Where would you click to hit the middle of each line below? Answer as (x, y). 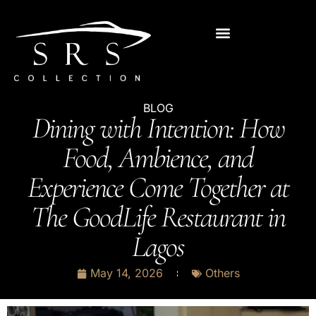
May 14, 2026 (126, 273)
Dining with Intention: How (158, 128)
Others (222, 273)
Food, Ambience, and (158, 158)
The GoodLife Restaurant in (158, 217)
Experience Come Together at (158, 188)
